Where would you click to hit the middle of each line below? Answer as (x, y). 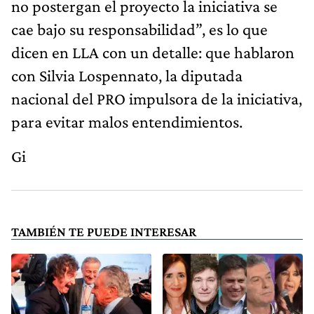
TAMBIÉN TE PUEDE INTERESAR (104, 231)
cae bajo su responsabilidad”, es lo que (139, 29)
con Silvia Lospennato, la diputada (127, 75)
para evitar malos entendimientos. (127, 121)
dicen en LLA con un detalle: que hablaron (153, 52)
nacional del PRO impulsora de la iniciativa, (157, 98)
